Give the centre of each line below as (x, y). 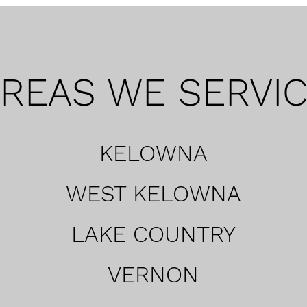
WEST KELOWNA (153, 194)
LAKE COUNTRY (153, 234)
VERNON (153, 274)
